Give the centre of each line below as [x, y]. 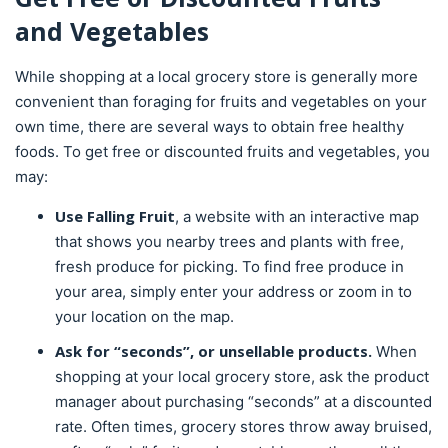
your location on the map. [144, 316]
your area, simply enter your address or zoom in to [233, 291]
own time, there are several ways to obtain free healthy [209, 126]
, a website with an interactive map [297, 216]
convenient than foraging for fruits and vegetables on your [221, 101]
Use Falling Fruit [115, 216]
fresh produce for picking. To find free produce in [229, 266]
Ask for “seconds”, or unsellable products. [215, 351]
